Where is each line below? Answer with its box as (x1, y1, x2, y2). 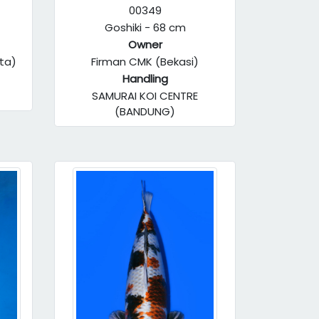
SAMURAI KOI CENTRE (92, 88, 198, 103)
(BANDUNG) (115, 104, 175, 119)
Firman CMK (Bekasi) (91, 54, 199, 69)
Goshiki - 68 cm (104, 20, 186, 35)
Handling (122, 71, 168, 86)
